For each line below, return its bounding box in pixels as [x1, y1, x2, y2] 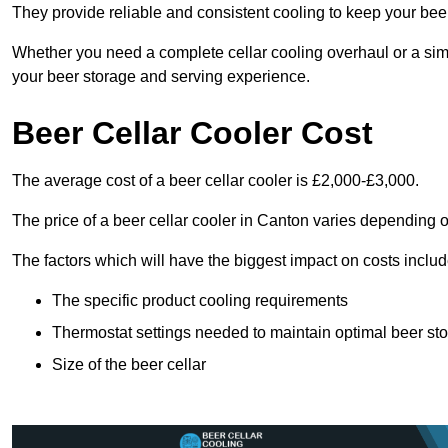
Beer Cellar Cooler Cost [12, 115, 373, 152]
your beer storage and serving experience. [12, 68, 310, 86]
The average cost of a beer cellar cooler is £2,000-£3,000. [12, 172, 419, 190]
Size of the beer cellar [52, 356, 206, 374]
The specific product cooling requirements [52, 292, 348, 310]
